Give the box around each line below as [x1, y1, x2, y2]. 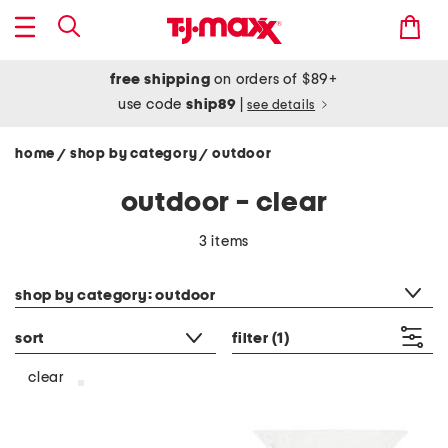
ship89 [186, 97, 240, 112]
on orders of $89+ [210, 72, 338, 87]
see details [247, 99, 316, 112]
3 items [198, 234, 250, 249]
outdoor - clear [120, 189, 328, 217]
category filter [14, 263, 109, 277]
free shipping [110, 72, 211, 87]
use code [117, 97, 187, 112]
